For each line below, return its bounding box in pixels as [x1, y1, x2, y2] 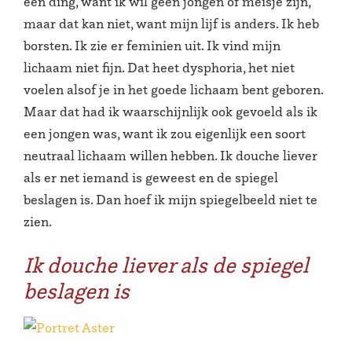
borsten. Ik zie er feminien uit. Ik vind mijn [24, 37, 280, 54]
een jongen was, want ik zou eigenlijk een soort [24, 125, 306, 142]
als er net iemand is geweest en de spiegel [24, 169, 278, 186]
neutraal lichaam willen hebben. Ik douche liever [24, 147, 317, 164]
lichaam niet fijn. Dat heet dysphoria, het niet [24, 59, 295, 76]
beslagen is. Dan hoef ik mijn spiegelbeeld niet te [24, 191, 317, 208]
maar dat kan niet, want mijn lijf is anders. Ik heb [24, 15, 319, 32]
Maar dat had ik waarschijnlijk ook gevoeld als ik [24, 103, 317, 120]
